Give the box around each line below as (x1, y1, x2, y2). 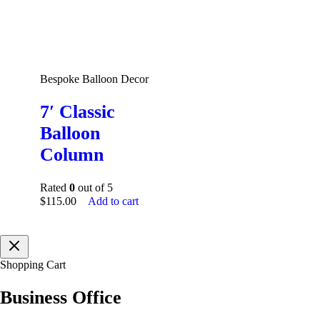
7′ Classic (40, 101, 115, 123)
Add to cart (88, 194, 139, 207)
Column (40, 144, 104, 166)
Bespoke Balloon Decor (40, 73, 149, 86)
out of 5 (75, 181, 113, 194)
